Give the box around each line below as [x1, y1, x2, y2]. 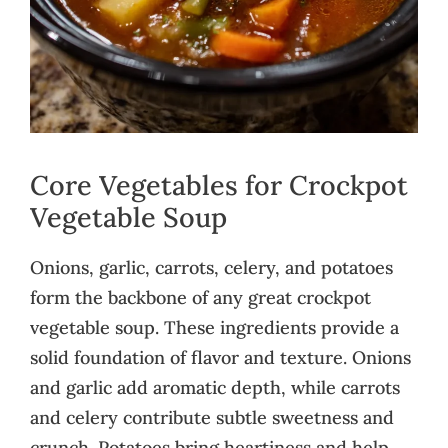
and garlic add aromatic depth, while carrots [30, 375, 400, 399]
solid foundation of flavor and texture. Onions [30, 345, 411, 369]
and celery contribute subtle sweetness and [30, 405, 394, 429]
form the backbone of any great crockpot [30, 285, 371, 309]
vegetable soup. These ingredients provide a [30, 315, 399, 339]
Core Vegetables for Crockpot [30, 167, 408, 202]
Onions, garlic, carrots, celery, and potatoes [30, 255, 393, 279]
